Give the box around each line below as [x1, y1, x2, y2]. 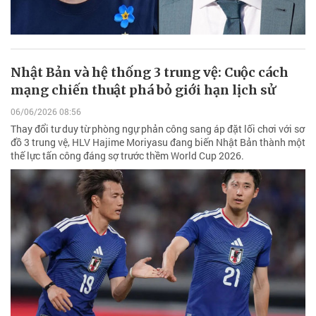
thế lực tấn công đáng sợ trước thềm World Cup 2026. [11, 148, 244, 162]
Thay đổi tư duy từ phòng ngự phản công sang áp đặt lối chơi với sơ [11, 121, 305, 135]
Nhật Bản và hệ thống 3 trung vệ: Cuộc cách [11, 63, 288, 80]
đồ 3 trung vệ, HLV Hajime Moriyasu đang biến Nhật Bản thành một [11, 135, 305, 149]
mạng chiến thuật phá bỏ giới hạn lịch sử [11, 81, 276, 98]
